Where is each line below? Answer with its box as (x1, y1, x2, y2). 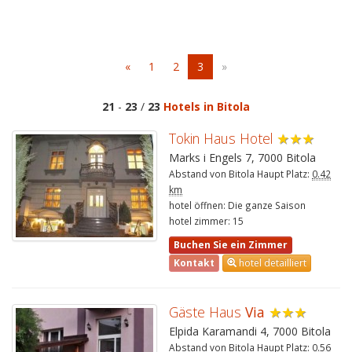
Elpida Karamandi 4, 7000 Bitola (169, 323, 331, 339)
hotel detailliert (236, 255, 306, 269)
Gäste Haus (169, 302, 245, 321)
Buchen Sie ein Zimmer (174, 238, 288, 252)
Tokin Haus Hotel (169, 129, 273, 148)
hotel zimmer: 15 (169, 214, 244, 227)
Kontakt (174, 255, 214, 269)
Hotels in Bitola (163, 99, 250, 114)
